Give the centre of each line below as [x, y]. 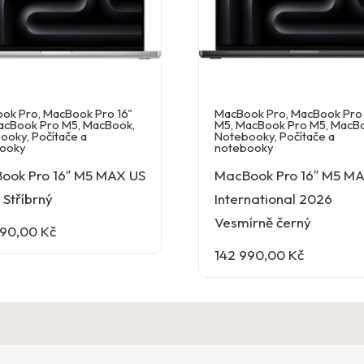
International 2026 [274, 198]
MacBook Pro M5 [281, 124]
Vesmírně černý [263, 222]
